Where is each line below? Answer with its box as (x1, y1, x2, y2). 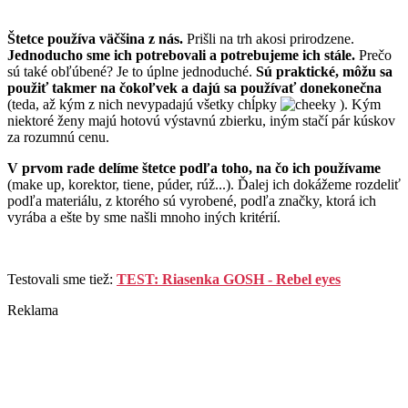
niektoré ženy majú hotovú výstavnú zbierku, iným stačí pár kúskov (7, 113, 395, 129)
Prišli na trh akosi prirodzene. (183, 31, 354, 47)
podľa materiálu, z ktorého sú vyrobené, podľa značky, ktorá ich (7, 193, 376, 209)
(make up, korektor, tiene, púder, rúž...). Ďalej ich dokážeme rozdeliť (7, 177, 401, 193)
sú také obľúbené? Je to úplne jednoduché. (7, 64, 256, 80)
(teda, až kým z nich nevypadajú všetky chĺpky (7, 97, 280, 113)
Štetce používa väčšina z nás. (7, 31, 183, 47)
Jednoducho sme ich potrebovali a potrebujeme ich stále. (7, 47, 355, 64)
